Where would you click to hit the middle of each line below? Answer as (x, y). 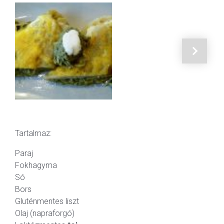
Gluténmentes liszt (47, 201)
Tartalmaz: (33, 133)
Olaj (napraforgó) (45, 213)
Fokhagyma (36, 165)
